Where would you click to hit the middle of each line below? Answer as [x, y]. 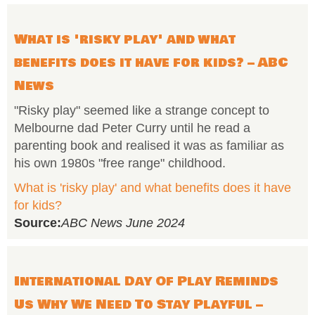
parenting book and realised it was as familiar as [149, 146]
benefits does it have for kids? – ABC [151, 63]
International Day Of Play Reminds [146, 281]
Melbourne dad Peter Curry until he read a [132, 128]
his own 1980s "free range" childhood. [120, 163]
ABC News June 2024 [123, 223]
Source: [38, 223]
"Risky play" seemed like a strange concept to [142, 110]
